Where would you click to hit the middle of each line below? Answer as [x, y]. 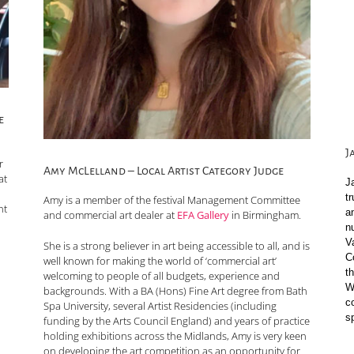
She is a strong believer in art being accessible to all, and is [177, 245]
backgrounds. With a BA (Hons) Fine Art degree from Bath [176, 290]
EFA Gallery [203, 215]
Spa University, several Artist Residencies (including [160, 305]
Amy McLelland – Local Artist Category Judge [164, 170]
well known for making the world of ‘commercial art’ [160, 260]
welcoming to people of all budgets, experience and [162, 275]
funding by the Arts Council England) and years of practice [177, 320]
